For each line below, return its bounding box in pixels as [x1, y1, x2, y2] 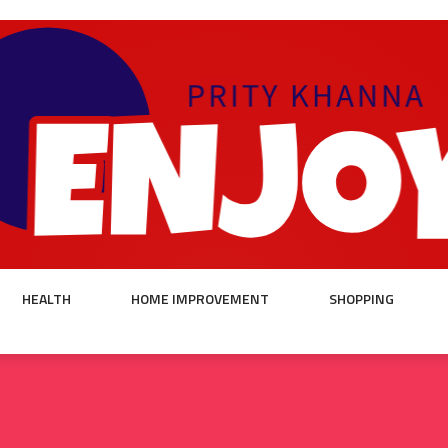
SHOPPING [329, 288, 394, 309]
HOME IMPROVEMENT [131, 288, 269, 309]
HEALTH [22, 288, 71, 309]
